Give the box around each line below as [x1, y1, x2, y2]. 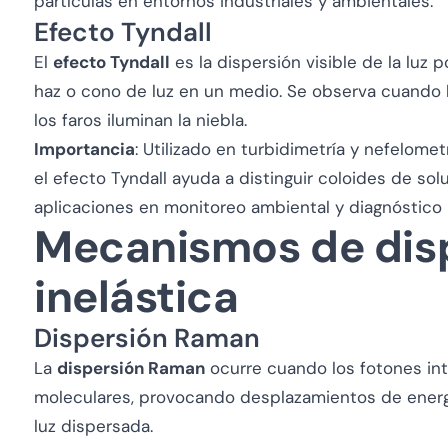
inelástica [34, 268, 239, 326]
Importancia [34, 138, 135, 160]
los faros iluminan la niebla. [34, 109, 247, 131]
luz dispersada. [34, 415, 153, 437]
